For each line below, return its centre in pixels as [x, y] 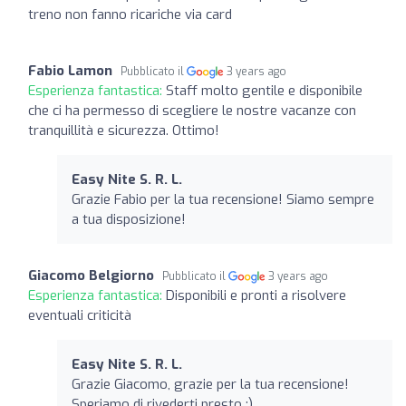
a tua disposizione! [129, 219]
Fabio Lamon [70, 70]
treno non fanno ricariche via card [130, 14]
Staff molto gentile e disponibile [264, 90]
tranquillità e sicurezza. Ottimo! [124, 130]
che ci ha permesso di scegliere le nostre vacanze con [192, 110]
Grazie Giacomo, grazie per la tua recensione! [210, 384]
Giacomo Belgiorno [91, 275]
